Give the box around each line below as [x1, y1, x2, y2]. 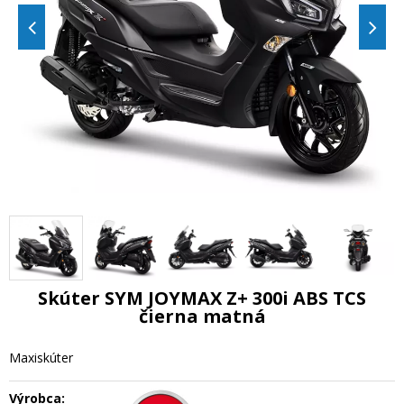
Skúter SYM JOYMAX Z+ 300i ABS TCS [38, 286, 366, 311]
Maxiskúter [9, 349, 73, 367]
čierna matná [138, 304, 266, 329]
